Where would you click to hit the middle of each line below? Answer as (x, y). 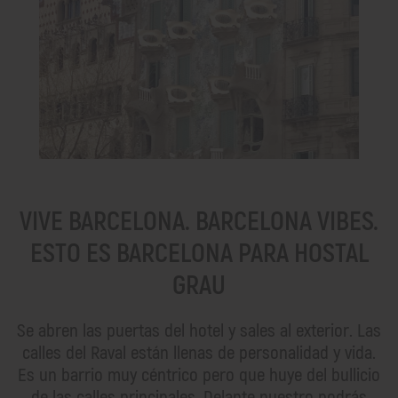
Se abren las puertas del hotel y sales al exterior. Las (199, 330)
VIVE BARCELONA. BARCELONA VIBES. (199, 221)
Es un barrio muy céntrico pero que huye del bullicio (199, 375)
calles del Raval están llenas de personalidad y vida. (199, 353)
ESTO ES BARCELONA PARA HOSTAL (199, 253)
